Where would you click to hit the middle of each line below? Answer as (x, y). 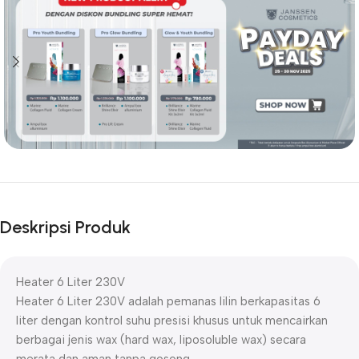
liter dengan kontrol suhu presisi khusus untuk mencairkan (172, 321)
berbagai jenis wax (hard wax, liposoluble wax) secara (161, 340)
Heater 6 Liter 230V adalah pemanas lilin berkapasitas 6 (168, 302)
